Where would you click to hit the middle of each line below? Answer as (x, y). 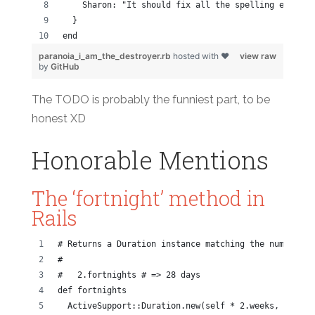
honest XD (58, 119)
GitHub (65, 67)
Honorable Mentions (150, 160)
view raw (258, 56)
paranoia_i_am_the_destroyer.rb (105, 56)
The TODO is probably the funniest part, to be (150, 100)
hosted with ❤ (201, 56)
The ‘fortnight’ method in (148, 199)
